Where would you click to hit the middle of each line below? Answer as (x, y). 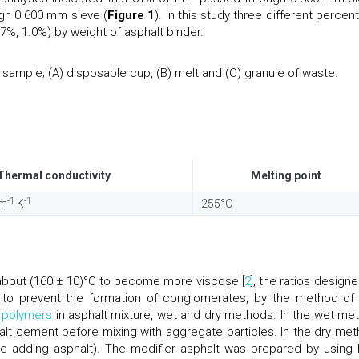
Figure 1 (131, 15)
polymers (27, 315)
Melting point (286, 175)
